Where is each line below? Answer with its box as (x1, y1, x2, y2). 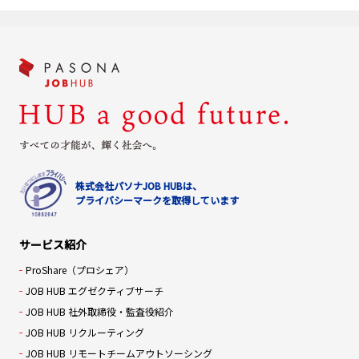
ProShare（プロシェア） (25, 262, 134, 276)
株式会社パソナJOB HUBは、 (75, 178, 202, 192)
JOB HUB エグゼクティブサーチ (25, 283, 163, 297)
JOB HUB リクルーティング (25, 325, 144, 339)
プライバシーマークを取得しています (75, 192, 239, 207)
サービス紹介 (18, 236, 87, 252)
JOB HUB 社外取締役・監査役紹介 (25, 304, 174, 318)
